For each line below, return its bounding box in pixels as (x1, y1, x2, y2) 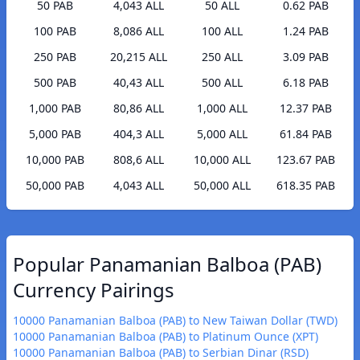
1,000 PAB (28, 100, 81, 117)
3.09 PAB (282, 49, 329, 65)
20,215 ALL (109, 49, 167, 65)
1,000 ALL (196, 100, 247, 117)
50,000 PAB (25, 178, 84, 194)
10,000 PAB (25, 152, 84, 168)
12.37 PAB (279, 100, 332, 117)
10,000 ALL (193, 152, 251, 168)
